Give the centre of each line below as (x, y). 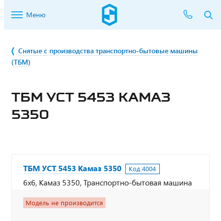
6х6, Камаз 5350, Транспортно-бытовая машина (108, 182)
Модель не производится (64, 203)
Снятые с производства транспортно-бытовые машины (108, 51)
